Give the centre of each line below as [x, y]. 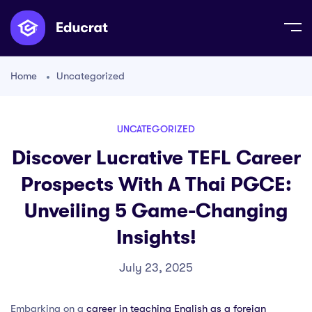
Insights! [156, 237]
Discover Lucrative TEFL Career [156, 158]
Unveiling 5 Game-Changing [156, 211]
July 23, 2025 [156, 268]
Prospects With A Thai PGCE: [156, 185]
